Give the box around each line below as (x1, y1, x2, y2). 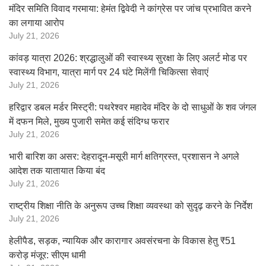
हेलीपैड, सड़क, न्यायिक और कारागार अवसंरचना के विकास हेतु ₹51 (9, 236, 236, 246)
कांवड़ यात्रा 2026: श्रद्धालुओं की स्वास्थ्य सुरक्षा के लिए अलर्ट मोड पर (9, 53, 247, 63)
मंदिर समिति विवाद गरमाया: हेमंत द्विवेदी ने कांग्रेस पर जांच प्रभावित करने (9, 4, 251, 14)
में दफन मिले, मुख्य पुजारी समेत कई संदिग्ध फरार (9, 116, 169, 126)
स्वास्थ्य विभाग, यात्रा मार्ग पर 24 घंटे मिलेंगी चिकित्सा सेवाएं (9, 67, 208, 77)
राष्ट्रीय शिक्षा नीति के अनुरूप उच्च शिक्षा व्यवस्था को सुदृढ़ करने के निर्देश (9, 201, 252, 211)
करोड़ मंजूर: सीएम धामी (9, 250, 86, 260)
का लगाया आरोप (9, 18, 64, 28)
